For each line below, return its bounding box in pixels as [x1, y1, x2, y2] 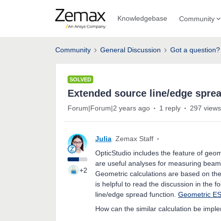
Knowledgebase [117, 14, 167, 22]
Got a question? [170, 46, 220, 54]
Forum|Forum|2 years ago [68, 104, 150, 112]
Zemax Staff [115, 135, 153, 143]
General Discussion [100, 46, 161, 54]
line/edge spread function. [95, 190, 178, 198]
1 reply [159, 104, 181, 112]
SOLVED [70, 76, 91, 82]
